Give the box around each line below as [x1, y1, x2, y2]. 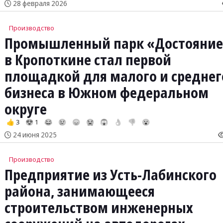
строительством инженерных [4, 198, 193, 218]
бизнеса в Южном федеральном [4, 83, 209, 103]
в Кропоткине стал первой [4, 50, 171, 70]
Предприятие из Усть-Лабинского [4, 165, 217, 185]
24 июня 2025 [11, 130, 57, 140]
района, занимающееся [4, 182, 155, 201]
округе [4, 100, 47, 119]
